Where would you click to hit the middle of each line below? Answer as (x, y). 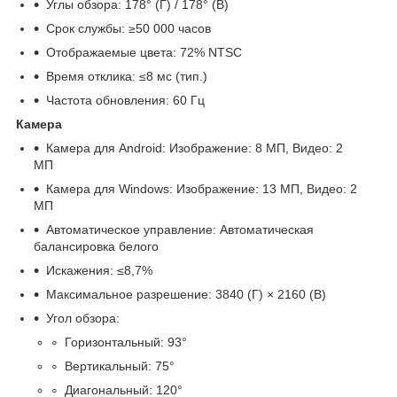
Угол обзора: (83, 319)
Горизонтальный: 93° (126, 343)
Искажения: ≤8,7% (99, 271)
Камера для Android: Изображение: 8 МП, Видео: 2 (195, 148)
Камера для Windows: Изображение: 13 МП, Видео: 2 (202, 189)
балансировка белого (96, 247)
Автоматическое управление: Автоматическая (180, 230)
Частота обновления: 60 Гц (125, 101)
